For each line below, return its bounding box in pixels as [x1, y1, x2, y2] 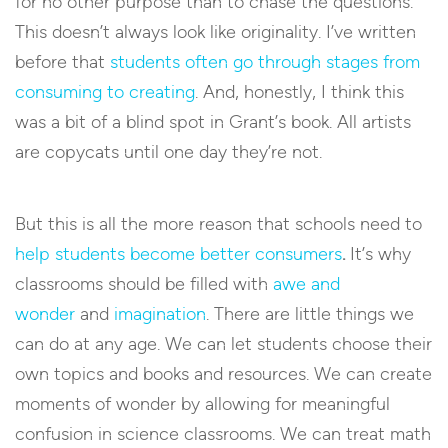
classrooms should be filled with [15, 272, 273, 295]
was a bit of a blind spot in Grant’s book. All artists [15, 110, 411, 133]
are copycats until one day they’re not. [15, 140, 322, 163]
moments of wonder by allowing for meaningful [15, 392, 390, 415]
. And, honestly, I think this [195, 80, 404, 103]
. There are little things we [206, 302, 414, 325]
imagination [114, 302, 206, 325]
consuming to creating [15, 80, 195, 103]
